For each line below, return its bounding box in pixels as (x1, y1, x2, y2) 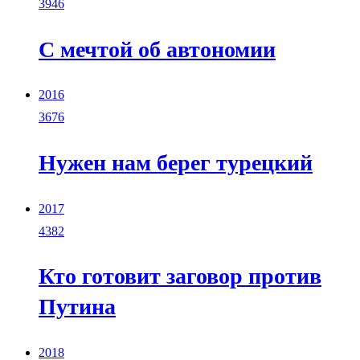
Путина (39, 294, 116, 320)
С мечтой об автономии (39, 36, 276, 62)
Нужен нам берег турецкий (39, 149, 313, 175)
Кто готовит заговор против (39, 264, 321, 289)
